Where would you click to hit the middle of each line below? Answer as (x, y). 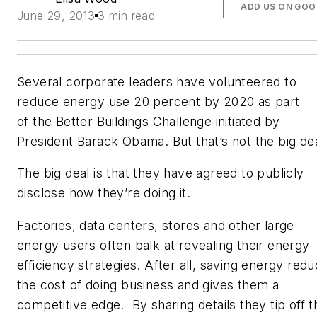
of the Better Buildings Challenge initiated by (149, 121)
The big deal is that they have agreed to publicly (161, 173)
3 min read (127, 15)
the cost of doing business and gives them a (148, 284)
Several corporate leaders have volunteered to (157, 81)
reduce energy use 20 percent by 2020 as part (158, 101)
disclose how (56, 193)
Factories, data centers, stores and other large (156, 225)
